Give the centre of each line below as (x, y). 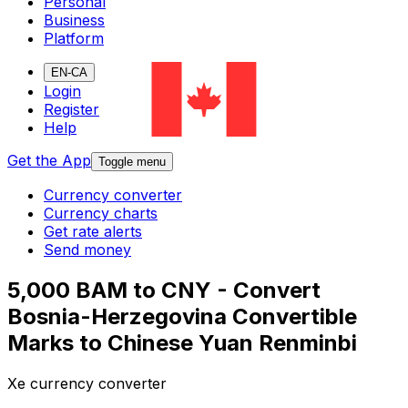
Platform (74, 39)
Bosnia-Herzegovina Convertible (182, 317)
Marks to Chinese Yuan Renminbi (182, 343)
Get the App (49, 161)
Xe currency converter (87, 384)
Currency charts (101, 214)
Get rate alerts (93, 232)
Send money (87, 250)
